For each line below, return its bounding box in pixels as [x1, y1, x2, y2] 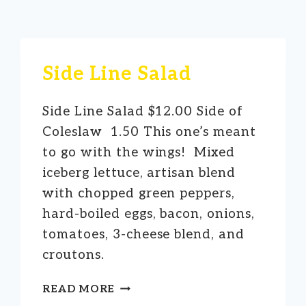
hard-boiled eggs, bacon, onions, [42, 206, 255, 222]
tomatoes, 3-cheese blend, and [42, 226, 245, 242]
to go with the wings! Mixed [42, 144, 235, 161]
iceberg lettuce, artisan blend [42, 165, 236, 181]
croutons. [42, 247, 109, 263]
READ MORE [42, 282, 115, 295]
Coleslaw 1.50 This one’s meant [42, 124, 256, 140]
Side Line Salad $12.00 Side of [42, 103, 243, 120]
